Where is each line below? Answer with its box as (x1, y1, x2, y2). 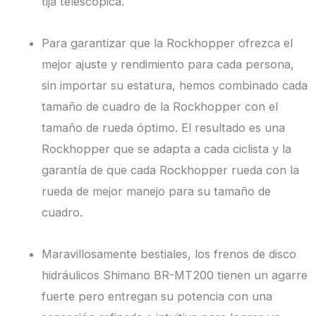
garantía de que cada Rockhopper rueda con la (42, 162, 300, 177)
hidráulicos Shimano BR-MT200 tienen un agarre (42, 267, 308, 282)
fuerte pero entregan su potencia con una (42, 288, 273, 303)
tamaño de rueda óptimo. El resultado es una (42, 120, 286, 135)
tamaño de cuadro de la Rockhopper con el (42, 99, 279, 114)
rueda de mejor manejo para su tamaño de (42, 183, 272, 198)
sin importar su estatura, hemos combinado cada (42, 78, 308, 92)
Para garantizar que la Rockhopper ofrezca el (42, 35, 293, 50)
